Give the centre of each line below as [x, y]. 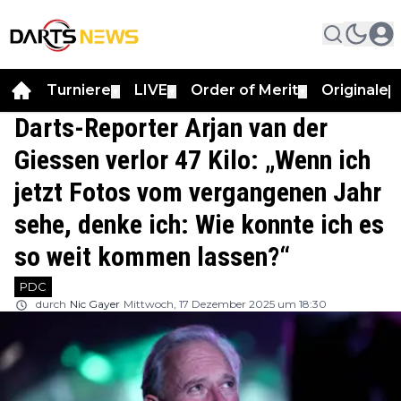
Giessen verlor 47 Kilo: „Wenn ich [192, 159]
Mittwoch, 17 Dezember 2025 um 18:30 [225, 303]
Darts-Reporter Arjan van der [171, 127]
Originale [355, 90]
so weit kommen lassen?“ [152, 256]
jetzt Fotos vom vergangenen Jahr [198, 192]
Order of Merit [244, 90]
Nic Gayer [95, 303]
